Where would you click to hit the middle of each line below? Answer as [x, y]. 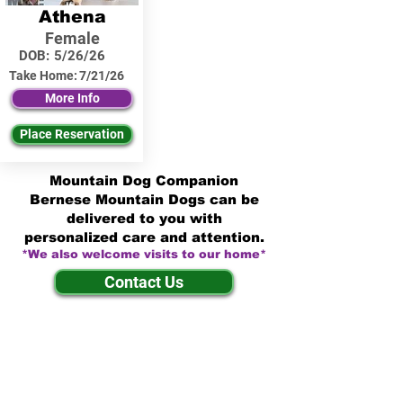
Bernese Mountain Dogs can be [144, 199]
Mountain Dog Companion [144, 180]
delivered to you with [144, 218]
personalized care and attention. [144, 237]
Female [72, 38]
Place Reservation [72, 134]
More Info [72, 98]
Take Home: [43, 76]
